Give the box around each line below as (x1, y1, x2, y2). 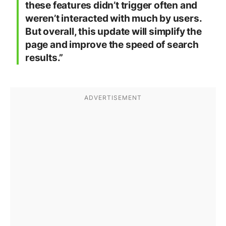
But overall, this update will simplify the (25, 26, 202, 38)
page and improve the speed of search (25, 39, 199, 51)
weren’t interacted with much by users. (25, 13, 202, 25)
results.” (25, 52, 64, 64)
